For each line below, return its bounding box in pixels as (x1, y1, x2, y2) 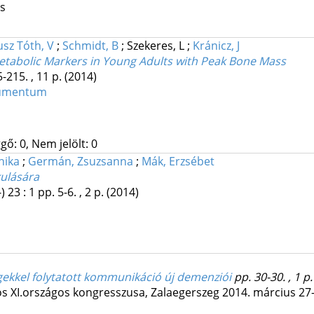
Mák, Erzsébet (141, 153, 214, 170)
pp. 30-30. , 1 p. (233, 269, 313, 285)
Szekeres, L (126, 38, 187, 54)
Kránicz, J (192, 38, 240, 54)
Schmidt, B (62, 38, 118, 54)
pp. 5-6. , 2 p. (37, 184, 107, 200)
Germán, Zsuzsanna (27, 153, 133, 170)
